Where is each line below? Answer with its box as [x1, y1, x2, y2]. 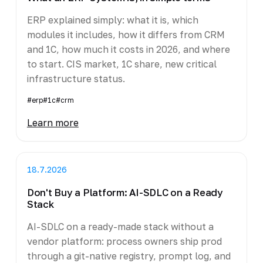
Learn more [26, 116, 79, 129]
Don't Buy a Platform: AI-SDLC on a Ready [26, 186, 223, 198]
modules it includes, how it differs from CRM [26, 28, 225, 41]
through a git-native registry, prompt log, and [26, 249, 231, 262]
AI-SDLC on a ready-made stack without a [26, 220, 214, 232]
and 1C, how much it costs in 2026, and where [26, 43, 230, 55]
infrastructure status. [26, 72, 125, 85]
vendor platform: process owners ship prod [26, 235, 222, 247]
